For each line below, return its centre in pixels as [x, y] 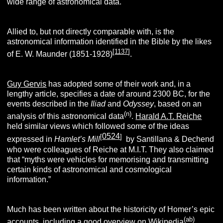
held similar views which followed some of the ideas [98, 126]
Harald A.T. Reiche [169, 116]
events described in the [49, 104]
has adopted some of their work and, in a [119, 84]
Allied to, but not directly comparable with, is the [91, 31]
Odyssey [139, 104]
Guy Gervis [27, 84]
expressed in [31, 139]
